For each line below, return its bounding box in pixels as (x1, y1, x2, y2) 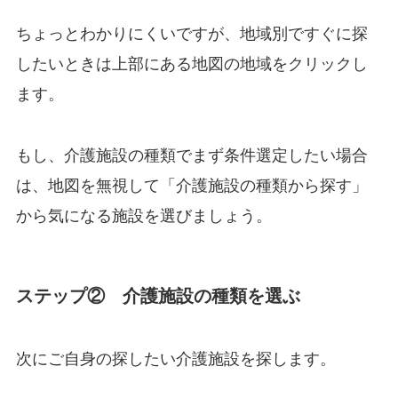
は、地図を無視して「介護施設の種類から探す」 (15, 177, 368, 195)
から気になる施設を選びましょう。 (15, 207, 272, 226)
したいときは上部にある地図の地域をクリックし (15, 54, 368, 73)
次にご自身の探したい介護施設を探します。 (15, 349, 336, 368)
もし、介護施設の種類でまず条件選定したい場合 (15, 147, 368, 165)
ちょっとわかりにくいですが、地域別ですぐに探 (15, 24, 368, 43)
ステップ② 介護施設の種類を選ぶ (15, 285, 300, 306)
